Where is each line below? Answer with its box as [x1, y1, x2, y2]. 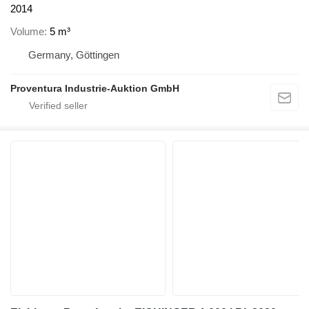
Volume [10, 25, 44, 37]
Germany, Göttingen [28, 48, 119, 61]
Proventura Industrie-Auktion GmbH [10, 82, 179, 94]
